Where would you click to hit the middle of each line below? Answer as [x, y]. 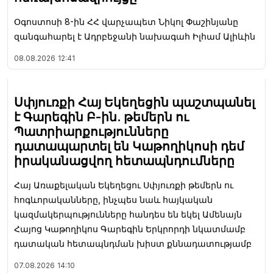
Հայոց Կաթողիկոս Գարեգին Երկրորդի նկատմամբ [130, 229]
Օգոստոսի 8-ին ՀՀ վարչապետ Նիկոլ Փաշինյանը [126, 22]
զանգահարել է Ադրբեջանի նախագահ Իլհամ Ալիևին [135, 36]
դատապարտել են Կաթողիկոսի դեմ [129, 146]
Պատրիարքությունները [91, 132]
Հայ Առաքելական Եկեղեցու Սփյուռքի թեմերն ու [124, 185]
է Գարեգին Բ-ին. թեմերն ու [101, 117]
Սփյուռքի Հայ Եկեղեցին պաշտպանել [134, 102]
